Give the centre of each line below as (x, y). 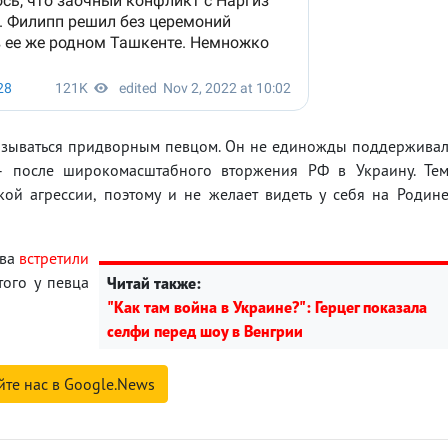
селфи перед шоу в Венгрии (205, 330)
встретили (54, 257)
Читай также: (154, 282)
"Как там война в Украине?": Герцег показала (267, 306)
